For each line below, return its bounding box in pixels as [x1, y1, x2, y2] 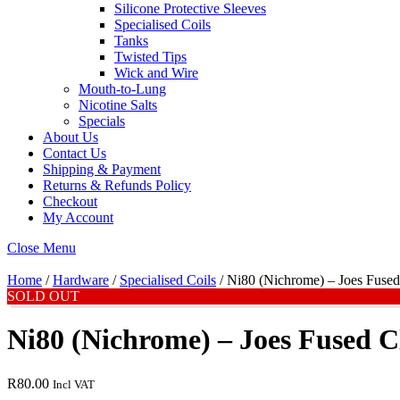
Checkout [43, 194, 97, 209]
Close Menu [7, 240, 76, 255]
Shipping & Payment [43, 162, 161, 177]
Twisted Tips [114, 49, 187, 64]
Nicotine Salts [79, 97, 157, 112]
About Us [43, 129, 98, 145]
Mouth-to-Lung [79, 81, 166, 96]
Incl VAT [53, 377, 95, 391]
